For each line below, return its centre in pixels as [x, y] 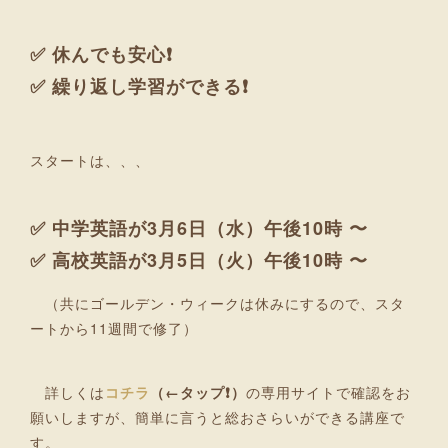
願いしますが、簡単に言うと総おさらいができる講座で [217, 416]
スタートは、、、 [90, 160]
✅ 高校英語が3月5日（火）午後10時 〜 [199, 260]
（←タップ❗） [198, 391]
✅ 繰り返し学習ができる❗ [139, 86]
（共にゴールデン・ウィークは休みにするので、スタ [217, 302]
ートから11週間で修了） [114, 327]
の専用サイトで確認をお [328, 391]
